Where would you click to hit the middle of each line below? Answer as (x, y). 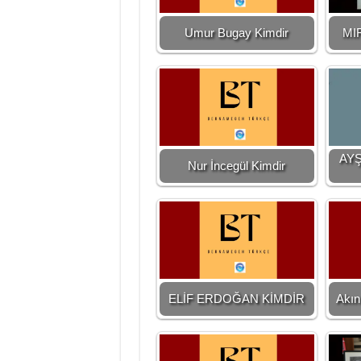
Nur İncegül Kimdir (237, 166)
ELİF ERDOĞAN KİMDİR (237, 299)
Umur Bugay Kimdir (237, 33)
